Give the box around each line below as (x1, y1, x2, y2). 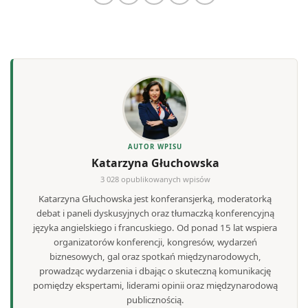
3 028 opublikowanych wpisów (100, 174, 210, 185)
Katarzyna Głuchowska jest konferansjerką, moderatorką (38, 192, 272, 205)
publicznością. (126, 293, 184, 306)
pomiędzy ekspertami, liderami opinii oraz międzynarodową (32, 278, 278, 291)
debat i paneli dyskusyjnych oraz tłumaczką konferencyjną (36, 206, 274, 219)
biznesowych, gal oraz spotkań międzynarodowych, (49, 250, 261, 263)
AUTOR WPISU (128, 142, 182, 151)
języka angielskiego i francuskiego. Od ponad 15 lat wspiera (33, 221, 277, 234)
